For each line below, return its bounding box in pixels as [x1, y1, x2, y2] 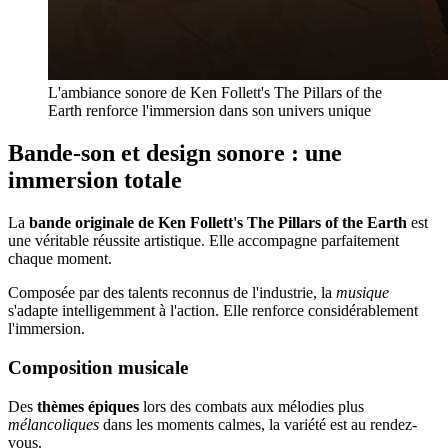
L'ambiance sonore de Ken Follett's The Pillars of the [48, 84, 382, 102]
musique [336, 284, 389, 302]
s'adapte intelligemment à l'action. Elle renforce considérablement [8, 302, 418, 320]
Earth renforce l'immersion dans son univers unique [48, 102, 371, 120]
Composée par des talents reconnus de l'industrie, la [8, 284, 336, 302]
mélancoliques [8, 415, 99, 433]
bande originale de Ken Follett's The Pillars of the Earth [29, 214, 407, 232]
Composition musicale [8, 356, 188, 378]
